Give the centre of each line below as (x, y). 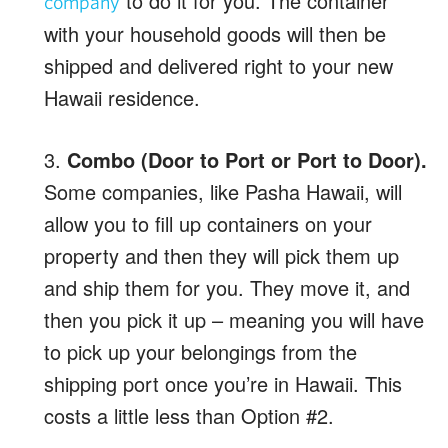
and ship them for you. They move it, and (227, 287)
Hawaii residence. (122, 97)
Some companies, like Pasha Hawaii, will (223, 191)
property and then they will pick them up (221, 255)
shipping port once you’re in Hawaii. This (223, 383)
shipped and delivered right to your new (218, 65)
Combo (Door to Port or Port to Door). (247, 159)
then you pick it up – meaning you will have (234, 319)
